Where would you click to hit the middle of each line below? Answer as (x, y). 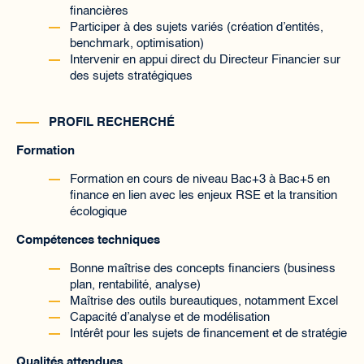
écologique (98, 212)
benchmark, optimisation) (137, 43)
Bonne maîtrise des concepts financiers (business (203, 269)
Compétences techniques (88, 240)
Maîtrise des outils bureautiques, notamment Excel (204, 301)
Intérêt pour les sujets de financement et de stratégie (208, 334)
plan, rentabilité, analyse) (135, 285)
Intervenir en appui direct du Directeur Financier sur (205, 60)
